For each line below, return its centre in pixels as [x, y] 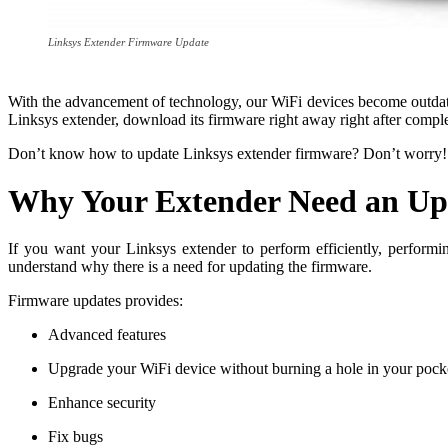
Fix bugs [75, 437]
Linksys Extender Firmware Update [128, 42]
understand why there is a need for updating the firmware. [190, 267]
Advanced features [107, 335]
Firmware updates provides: [95, 301]
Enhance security [102, 403]
